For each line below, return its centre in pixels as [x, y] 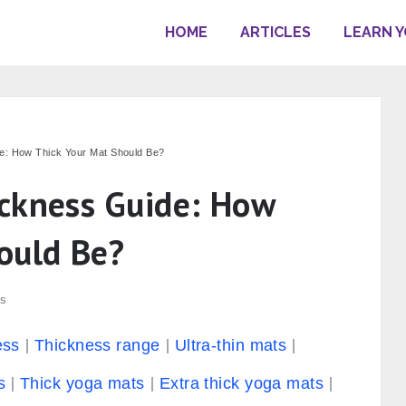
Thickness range [97, 345]
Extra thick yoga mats [242, 383]
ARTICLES [275, 32]
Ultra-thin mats [231, 345]
